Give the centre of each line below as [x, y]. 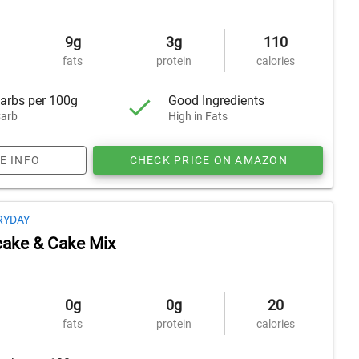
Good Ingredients [217, 100]
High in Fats [198, 116]
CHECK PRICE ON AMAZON [208, 160]
